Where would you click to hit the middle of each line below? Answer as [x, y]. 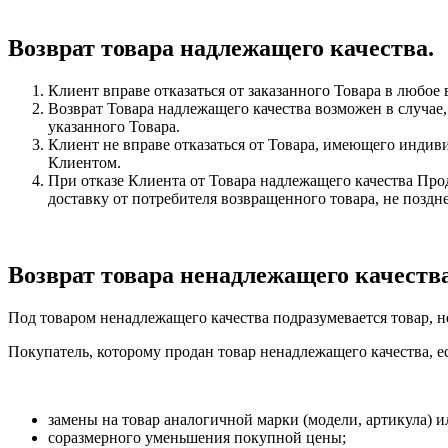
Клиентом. [84, 162]
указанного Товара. [114, 126]
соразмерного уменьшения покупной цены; [197, 437]
